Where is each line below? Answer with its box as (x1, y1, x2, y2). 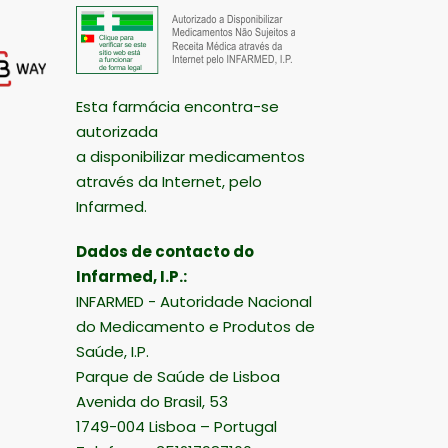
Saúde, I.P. (76, 340, 149, 362)
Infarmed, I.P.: (76, 265, 187, 287)
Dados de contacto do (76, 240, 254, 262)
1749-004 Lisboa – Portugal (76, 415, 277, 437)
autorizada (76, 120, 158, 142)
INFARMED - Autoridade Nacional (76, 290, 312, 312)
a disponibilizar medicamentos (76, 145, 305, 167)
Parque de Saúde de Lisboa (76, 365, 280, 387)
